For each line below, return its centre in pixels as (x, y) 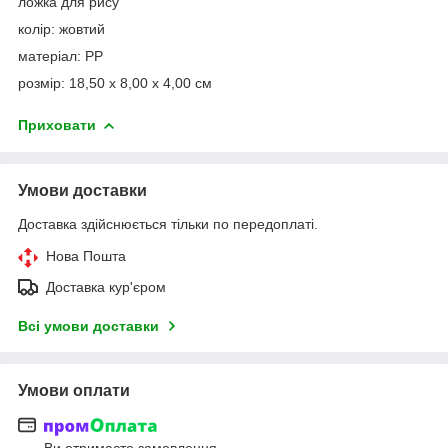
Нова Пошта (86, 255)
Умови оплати (74, 390)
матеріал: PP (60, 55)
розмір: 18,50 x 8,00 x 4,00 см (117, 82)
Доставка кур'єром (106, 286)
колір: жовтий (61, 28)
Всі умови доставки (88, 325)
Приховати (57, 124)
